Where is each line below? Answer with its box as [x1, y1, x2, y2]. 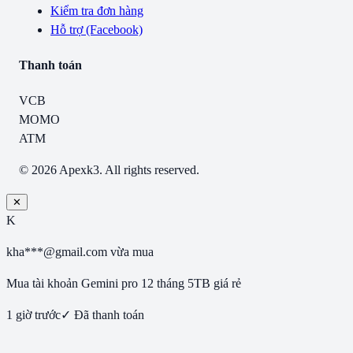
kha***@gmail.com [6, 245, 107, 259]
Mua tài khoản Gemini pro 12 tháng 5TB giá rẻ [6, 277, 241, 291]
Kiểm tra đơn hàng [50, 3, 143, 17]
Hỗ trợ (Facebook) [50, 22, 143, 36]
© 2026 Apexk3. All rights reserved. [19, 163, 199, 177]
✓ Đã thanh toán [61, 308, 144, 322]
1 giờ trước [6, 308, 61, 322]
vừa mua [110, 245, 154, 259]
